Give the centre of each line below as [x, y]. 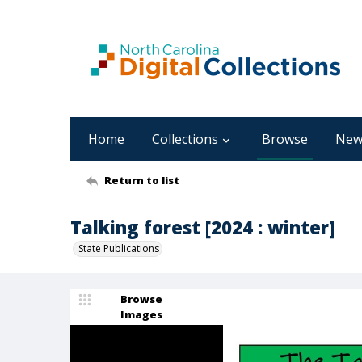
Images [141, 314]
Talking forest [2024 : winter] [202, 227]
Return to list [142, 180]
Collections [185, 139]
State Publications [119, 248]
